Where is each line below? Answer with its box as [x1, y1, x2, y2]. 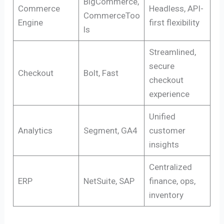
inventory [148, 189, 183, 200]
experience [148, 88, 189, 99]
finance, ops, [148, 175, 195, 186]
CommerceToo [83, 10, 140, 20]
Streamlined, [148, 46, 196, 57]
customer [148, 125, 185, 135]
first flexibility [148, 17, 199, 27]
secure [148, 60, 174, 71]
